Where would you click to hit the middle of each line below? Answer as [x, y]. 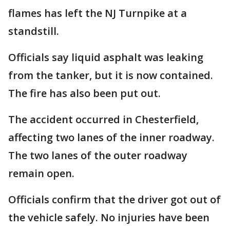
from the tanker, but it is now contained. [111, 75]
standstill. [34, 31]
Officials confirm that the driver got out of [114, 199]
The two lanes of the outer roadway [98, 155]
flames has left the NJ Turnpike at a [98, 13]
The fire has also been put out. [84, 93]
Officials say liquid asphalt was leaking [106, 57]
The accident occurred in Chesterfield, [103, 119]
